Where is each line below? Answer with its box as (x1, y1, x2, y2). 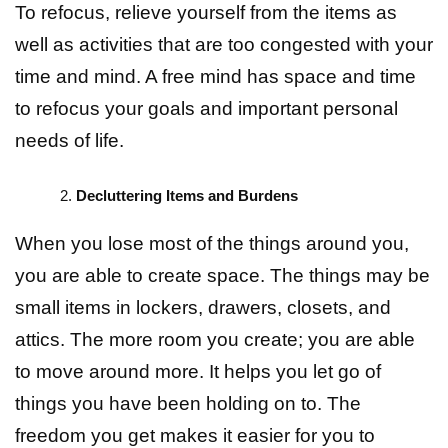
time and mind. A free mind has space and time (15, 66, 416, 88)
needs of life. (15, 130, 124, 152)
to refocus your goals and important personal (15, 98, 398, 120)
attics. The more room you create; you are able (15, 329, 415, 351)
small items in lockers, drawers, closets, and (15, 297, 391, 319)
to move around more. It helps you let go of (15, 361, 381, 383)
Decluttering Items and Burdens (76, 187, 298, 205)
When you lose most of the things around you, (15, 233, 409, 255)
